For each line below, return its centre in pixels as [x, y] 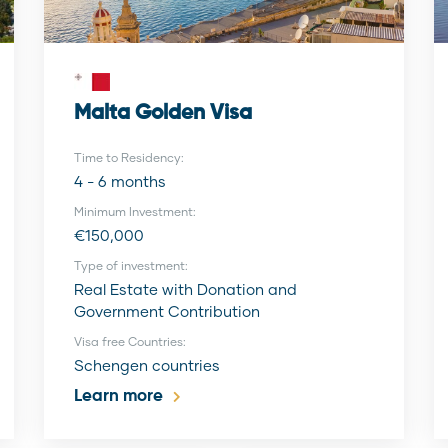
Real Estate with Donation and [185, 289]
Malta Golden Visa [163, 113]
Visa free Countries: [130, 341]
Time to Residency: [129, 157]
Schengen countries [147, 365]
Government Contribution [167, 311]
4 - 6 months [120, 181]
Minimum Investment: [135, 211]
